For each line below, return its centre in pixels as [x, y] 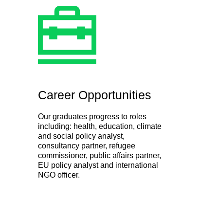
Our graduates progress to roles [92, 116]
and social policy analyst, [81, 136]
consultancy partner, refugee [87, 145]
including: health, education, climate [100, 126]
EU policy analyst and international [98, 165]
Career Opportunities [95, 95]
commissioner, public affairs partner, [100, 155]
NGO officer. [59, 175]
